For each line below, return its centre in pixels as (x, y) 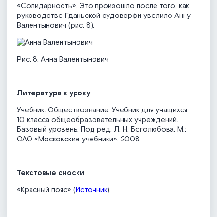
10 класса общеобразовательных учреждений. (98, 120)
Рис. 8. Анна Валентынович (63, 60)
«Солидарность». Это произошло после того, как (103, 6)
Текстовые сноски (51, 173)
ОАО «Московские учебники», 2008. (79, 139)
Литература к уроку (54, 93)
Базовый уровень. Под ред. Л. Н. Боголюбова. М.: (101, 130)
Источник (91, 190)
